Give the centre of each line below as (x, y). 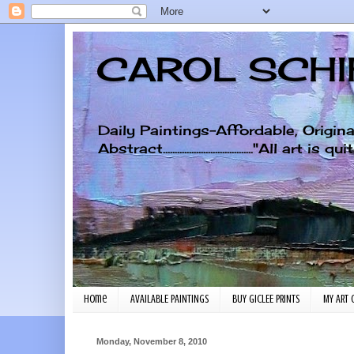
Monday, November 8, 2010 (152, 341)
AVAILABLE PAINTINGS (169, 299)
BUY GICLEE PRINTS (266, 299)
